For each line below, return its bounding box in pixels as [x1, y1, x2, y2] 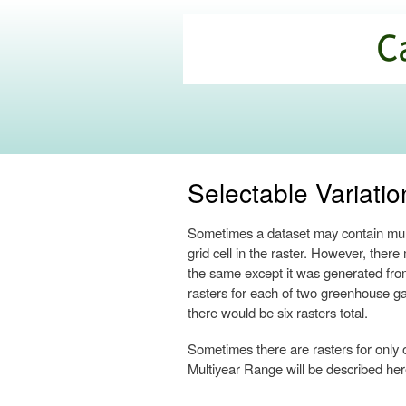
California [188, 25, 285, 58]
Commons [188, 71, 292, 103]
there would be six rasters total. [188, 303, 368, 323]
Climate [188, 48, 266, 81]
